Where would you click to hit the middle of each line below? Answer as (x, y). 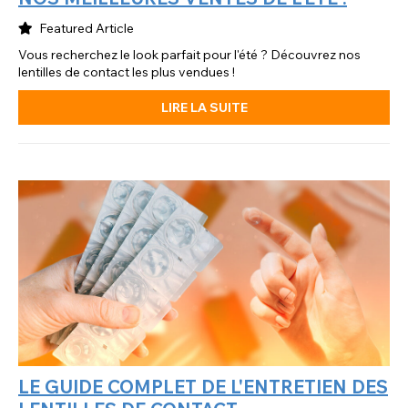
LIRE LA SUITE (204, 108)
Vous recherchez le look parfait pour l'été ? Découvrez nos (189, 55)
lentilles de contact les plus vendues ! (127, 72)
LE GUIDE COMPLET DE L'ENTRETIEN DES (203, 386)
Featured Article (86, 29)
